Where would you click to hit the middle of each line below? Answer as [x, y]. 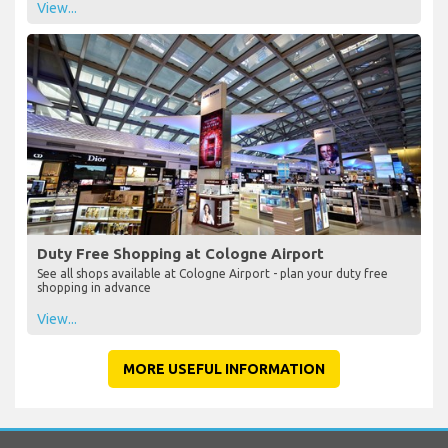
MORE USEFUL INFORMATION [224, 368]
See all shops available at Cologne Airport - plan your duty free [212, 273]
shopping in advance [94, 287]
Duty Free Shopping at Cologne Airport [180, 253]
